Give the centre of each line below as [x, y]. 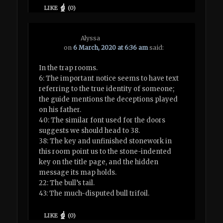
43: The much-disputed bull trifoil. [94, 194]
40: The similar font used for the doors [102, 120]
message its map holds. [78, 173]
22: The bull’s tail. [67, 183]
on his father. [60, 110]
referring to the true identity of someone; [107, 89]
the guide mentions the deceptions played [109, 100]
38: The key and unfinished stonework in [106, 141]
